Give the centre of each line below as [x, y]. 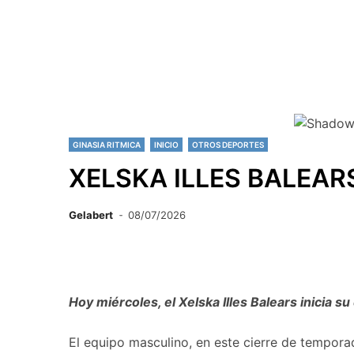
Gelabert [91, 215]
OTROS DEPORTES [228, 145]
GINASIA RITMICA [107, 145]
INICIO [166, 145]
